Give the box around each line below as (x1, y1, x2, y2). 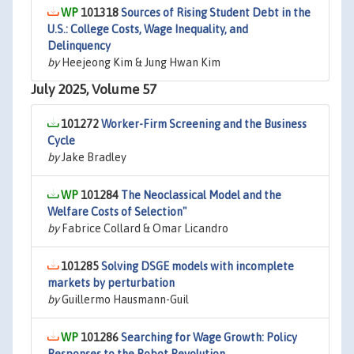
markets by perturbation (47, 277, 175, 289)
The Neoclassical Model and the (121, 189, 281, 201)
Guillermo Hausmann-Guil (59, 293, 189, 306)
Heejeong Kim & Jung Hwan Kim (59, 56, 220, 69)
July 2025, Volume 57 (31, 81, 156, 97)
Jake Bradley (59, 151, 126, 164)
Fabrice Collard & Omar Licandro (59, 222, 228, 235)
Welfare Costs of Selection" (47, 205, 186, 218)
